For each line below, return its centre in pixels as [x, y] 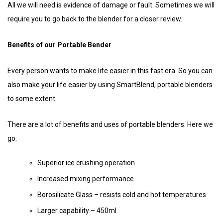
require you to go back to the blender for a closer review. [97, 19]
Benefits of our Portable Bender [59, 45]
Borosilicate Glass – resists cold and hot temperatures [122, 194]
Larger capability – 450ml [77, 210]
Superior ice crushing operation [86, 163]
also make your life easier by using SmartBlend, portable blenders [110, 84]
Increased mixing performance [86, 178]
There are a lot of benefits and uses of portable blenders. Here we [110, 124]
